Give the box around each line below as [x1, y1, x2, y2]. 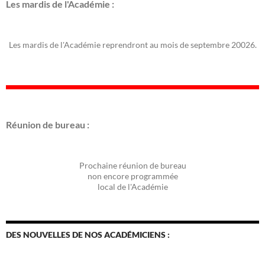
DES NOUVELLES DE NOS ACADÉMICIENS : [6, 230, 170, 240]
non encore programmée [87, 171, 178, 182]
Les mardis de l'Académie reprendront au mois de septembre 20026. [8, 40, 257, 50]
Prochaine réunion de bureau [79, 160, 186, 171]
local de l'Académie [97, 182, 168, 192]
